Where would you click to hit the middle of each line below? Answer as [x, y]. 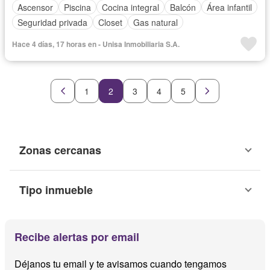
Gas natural [155, 22]
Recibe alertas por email [77, 237]
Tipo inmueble [56, 190]
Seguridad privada [52, 22]
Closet [110, 22]
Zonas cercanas [60, 150]
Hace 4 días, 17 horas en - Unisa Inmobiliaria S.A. [96, 44]
